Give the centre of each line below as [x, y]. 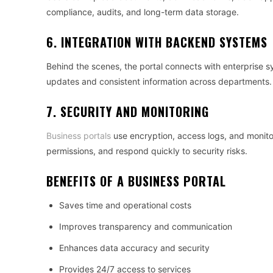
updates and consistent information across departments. [159, 81]
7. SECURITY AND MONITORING [128, 112]
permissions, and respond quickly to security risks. [147, 151]
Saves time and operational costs [125, 205]
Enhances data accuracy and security [134, 248]
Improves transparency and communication [146, 226]
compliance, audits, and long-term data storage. [143, 12]
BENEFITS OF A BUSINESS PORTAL [136, 181]
